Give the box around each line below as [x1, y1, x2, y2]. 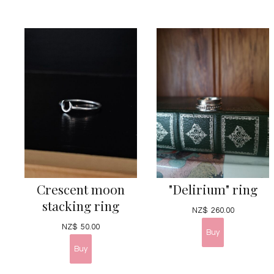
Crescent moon [37, 180, 125, 198]
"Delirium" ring [168, 180, 257, 198]
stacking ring [42, 196, 119, 214]
